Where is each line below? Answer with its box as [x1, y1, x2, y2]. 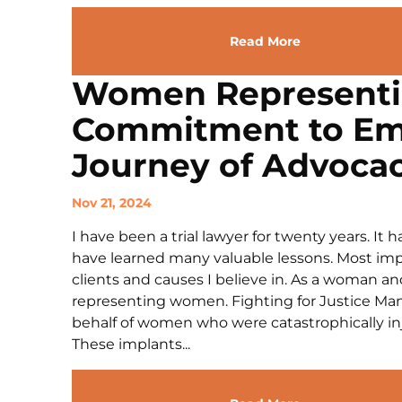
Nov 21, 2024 [72, 195, 152, 211]
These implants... [72, 336, 190, 353]
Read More [229, 33, 301, 49]
